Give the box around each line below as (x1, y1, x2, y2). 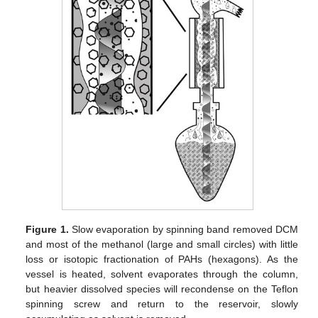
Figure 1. (26, 223, 69, 235)
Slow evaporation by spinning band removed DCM (68, 223, 298, 235)
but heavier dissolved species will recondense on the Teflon (26, 283, 298, 295)
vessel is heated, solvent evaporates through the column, (26, 268, 298, 280)
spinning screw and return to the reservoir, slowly (26, 297, 298, 309)
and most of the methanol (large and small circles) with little (26, 238, 298, 250)
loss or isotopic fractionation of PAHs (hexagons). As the (26, 253, 298, 265)
